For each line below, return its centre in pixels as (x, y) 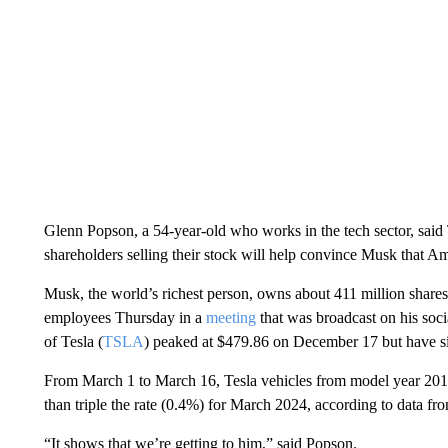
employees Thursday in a (124, 317)
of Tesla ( (73, 341)
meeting (230, 317)
